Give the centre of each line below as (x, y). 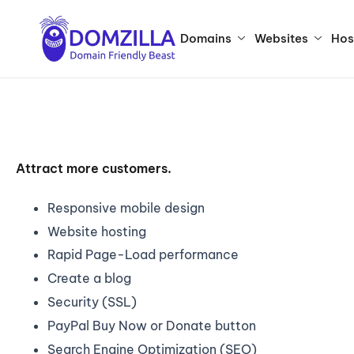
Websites (281, 38)
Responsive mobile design (126, 207)
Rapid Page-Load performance (143, 255)
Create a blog (89, 279)
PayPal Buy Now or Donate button (152, 325)
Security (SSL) (92, 301)
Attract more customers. (94, 168)
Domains (205, 38)
